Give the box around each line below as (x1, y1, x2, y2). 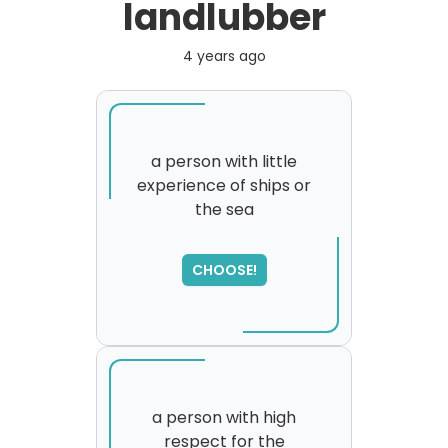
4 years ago (182, 46, 266, 66)
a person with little (151, 150, 297, 173)
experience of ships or (137, 174, 311, 197)
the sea (194, 198, 254, 221)
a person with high (152, 406, 296, 429)
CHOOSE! (191, 260, 257, 280)
